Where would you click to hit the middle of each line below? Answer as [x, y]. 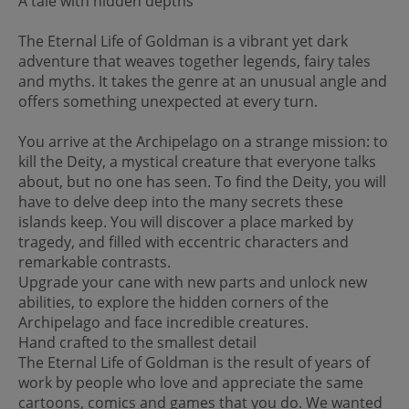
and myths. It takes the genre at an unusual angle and [203, 81]
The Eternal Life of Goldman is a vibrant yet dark [183, 41]
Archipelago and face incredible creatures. [163, 322]
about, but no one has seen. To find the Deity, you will [202, 181]
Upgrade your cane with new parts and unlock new [193, 282]
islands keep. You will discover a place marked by [186, 221]
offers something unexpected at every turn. [168, 101]
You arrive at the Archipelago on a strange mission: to [203, 141]
